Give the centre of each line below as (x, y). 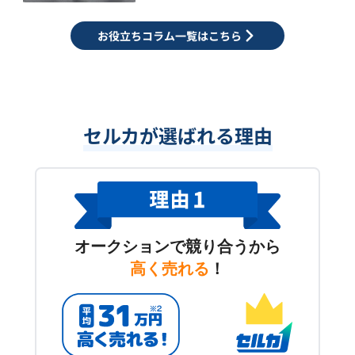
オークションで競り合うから (177, 246)
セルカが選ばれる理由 (177, 136)
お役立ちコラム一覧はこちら (170, 36)
